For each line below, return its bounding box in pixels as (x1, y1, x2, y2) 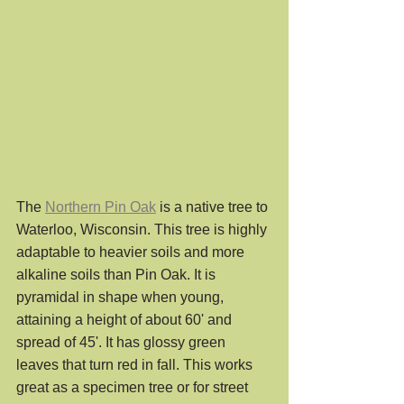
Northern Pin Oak (45, 198, 156, 215)
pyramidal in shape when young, (16, 289, 227, 305)
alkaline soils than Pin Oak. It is (16, 266, 219, 282)
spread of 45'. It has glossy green (16, 334, 229, 350)
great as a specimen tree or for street (16, 379, 252, 395)
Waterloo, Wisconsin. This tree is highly (16, 221, 271, 237)
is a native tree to (156, 198, 271, 215)
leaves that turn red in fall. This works (16, 356, 256, 372)
